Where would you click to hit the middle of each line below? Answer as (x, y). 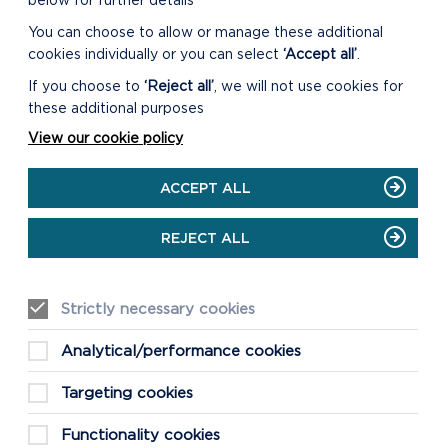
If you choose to (86, 86)
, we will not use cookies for (308, 86)
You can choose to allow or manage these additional (205, 32)
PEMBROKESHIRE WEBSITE (143, 53)
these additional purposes (116, 108)
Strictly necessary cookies (158, 308)
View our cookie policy (105, 138)
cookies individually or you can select (155, 54)
